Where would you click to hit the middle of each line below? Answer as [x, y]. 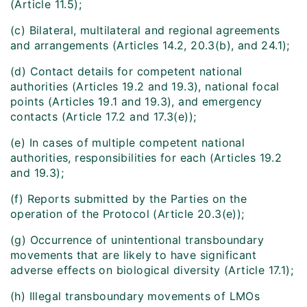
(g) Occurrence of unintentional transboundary [137, 240]
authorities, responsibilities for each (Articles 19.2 [146, 158]
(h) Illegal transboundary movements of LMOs [135, 296]
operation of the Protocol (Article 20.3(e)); [127, 214]
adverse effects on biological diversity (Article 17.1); [152, 270]
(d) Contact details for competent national [126, 72]
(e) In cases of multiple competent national [128, 143]
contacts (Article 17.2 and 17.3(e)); [103, 117]
